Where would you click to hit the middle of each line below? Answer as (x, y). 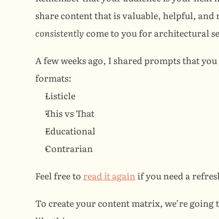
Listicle (60, 96)
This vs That (70, 113)
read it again (109, 176)
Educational (70, 131)
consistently (60, 33)
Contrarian (69, 148)
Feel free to (59, 176)
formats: (53, 78)
